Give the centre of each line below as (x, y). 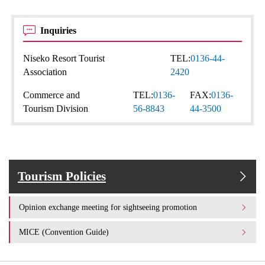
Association (45, 72)
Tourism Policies (62, 176)
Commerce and (52, 95)
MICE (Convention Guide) (64, 232)
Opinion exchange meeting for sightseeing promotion (108, 207)
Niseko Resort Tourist (64, 58)
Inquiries (60, 30)
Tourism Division (56, 109)
